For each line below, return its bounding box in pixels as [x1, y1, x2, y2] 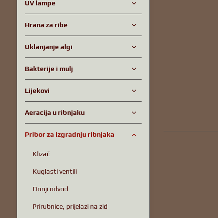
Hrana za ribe [24, 21, 68, 29]
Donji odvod [32, 185, 68, 193]
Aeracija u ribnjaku [24, 109, 85, 116]
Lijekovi [24, 87, 50, 94]
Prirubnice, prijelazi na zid [32, 202, 108, 210]
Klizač [32, 150, 50, 158]
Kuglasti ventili [32, 167, 77, 175]
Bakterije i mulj [24, 65, 73, 73]
